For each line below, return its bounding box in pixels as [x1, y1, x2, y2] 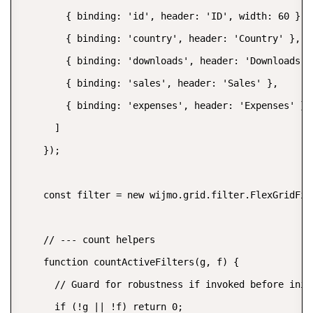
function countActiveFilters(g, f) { [21, 256, 239, 268]
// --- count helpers [21, 234, 155, 246]
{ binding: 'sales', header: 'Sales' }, [21, 78, 278, 89]
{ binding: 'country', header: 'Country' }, [21, 33, 300, 45]
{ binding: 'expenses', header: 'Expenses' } [21, 100, 306, 112]
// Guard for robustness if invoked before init [21, 279, 312, 291]
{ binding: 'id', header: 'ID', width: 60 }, [21, 10, 306, 22]
